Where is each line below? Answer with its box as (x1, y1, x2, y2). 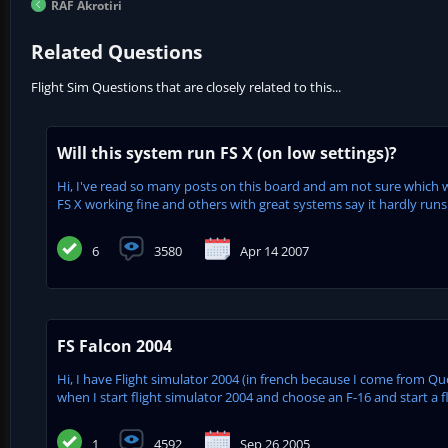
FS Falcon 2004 (57, 334, 172, 357)
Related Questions (31, 38, 202, 65)
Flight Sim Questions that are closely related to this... (31, 77, 341, 96)
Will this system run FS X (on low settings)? (57, 141, 397, 164)
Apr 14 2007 (240, 241, 309, 260)
